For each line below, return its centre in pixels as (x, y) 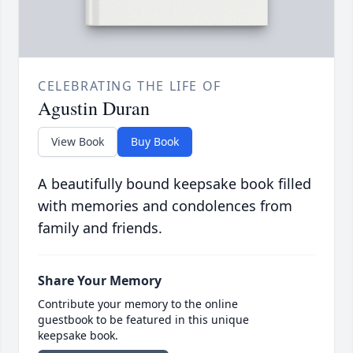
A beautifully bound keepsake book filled (175, 184)
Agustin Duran (94, 108)
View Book (78, 142)
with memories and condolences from (165, 206)
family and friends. (100, 228)
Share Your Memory (100, 281)
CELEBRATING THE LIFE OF (130, 86)
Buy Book (155, 142)
